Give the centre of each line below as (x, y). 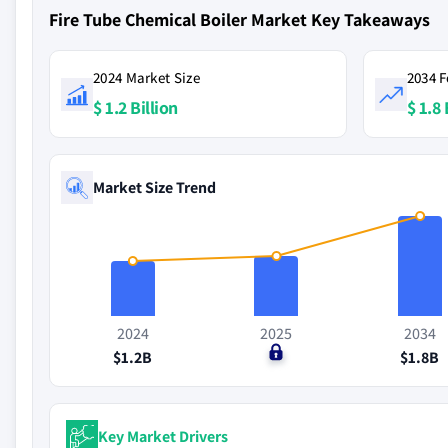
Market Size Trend (154, 187)
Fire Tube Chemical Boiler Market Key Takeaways (239, 19)
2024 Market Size (146, 77)
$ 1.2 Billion (135, 107)
